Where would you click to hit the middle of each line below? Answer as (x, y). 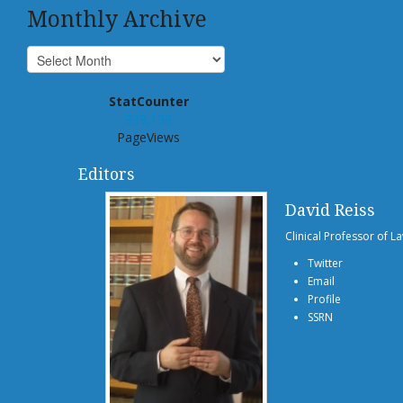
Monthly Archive (117, 18)
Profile (324, 299)
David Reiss (330, 209)
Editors (106, 173)
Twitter (325, 263)
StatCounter (148, 101)
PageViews (148, 137)
